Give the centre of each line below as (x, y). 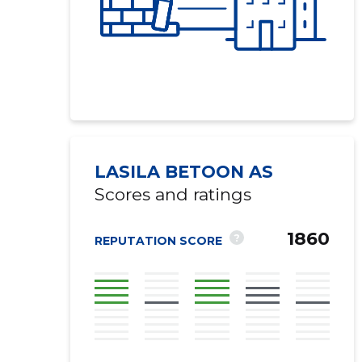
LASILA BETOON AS (183, 172)
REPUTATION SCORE (158, 241)
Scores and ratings (173, 194)
